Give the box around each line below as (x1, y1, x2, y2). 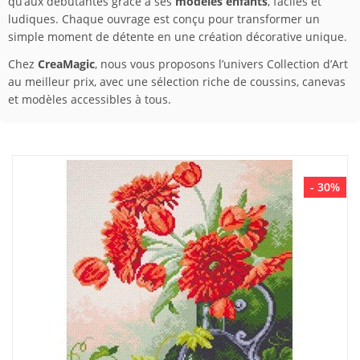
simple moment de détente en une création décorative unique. (8, 29, 347, 44)
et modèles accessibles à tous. (8, 92, 171, 107)
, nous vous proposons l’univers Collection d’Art (95, 56, 348, 72)
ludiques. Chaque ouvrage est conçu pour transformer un (8, 11, 320, 27)
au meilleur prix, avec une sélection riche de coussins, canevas (8, 74, 346, 89)
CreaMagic (38, 56, 95, 72)
